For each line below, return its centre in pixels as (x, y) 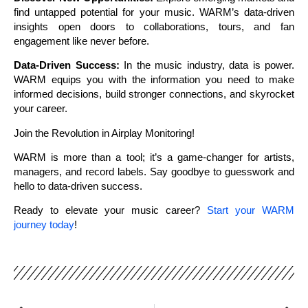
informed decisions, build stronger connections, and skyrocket (154, 94)
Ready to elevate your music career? (110, 210)
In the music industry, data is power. (207, 65)
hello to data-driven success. (78, 186)
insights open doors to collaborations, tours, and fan (154, 26)
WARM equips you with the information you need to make (154, 80)
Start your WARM (251, 210)
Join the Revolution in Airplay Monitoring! (104, 133)
